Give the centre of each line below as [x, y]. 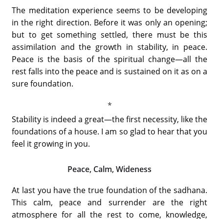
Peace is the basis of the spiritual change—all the [109, 59]
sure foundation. [43, 83]
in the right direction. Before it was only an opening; [109, 22]
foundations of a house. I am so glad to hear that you [109, 131]
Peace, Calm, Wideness [109, 169]
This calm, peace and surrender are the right [109, 202]
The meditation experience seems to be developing [109, 10]
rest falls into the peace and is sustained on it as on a [109, 71]
